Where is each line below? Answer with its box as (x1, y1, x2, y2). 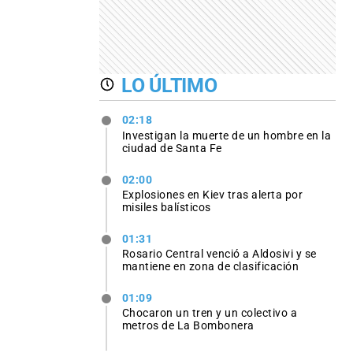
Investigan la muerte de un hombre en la (121, 128, 332, 142)
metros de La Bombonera (121, 319, 255, 333)
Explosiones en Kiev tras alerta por (121, 188, 303, 201)
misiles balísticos (121, 200, 211, 214)
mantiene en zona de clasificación (121, 259, 299, 273)
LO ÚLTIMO (121, 73, 217, 97)
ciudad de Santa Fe (121, 141, 222, 154)
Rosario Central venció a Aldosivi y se (121, 247, 317, 260)
